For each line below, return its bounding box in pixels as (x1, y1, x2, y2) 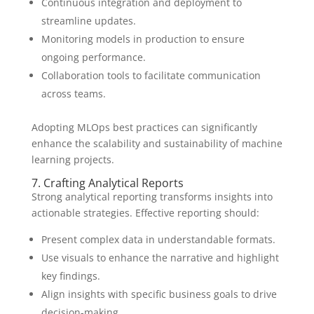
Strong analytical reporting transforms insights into (31, 190, 273, 203)
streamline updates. (41, 14, 136, 27)
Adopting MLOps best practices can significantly (31, 121, 257, 134)
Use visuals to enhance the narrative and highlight (41, 251, 279, 264)
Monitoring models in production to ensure (41, 32, 245, 46)
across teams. (41, 87, 106, 100)
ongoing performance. (41, 50, 146, 64)
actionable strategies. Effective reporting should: (31, 206, 259, 219)
